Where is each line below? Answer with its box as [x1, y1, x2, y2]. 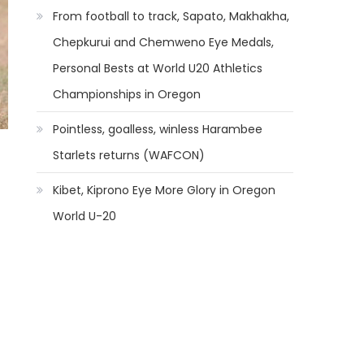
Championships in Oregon [53, 86, 201, 102]
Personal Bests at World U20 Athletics [53, 60, 263, 76]
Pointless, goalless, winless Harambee [53, 121, 263, 137]
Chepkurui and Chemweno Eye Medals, [53, 34, 275, 50]
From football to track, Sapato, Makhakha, [53, 8, 290, 24]
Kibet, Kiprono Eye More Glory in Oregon [53, 182, 276, 198]
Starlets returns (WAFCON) [53, 147, 206, 163]
